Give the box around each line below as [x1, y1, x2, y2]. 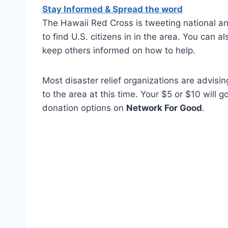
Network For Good [126, 102, 202, 113]
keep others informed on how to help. [42, 45, 195, 55]
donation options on [42, 102, 126, 113]
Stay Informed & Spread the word [42, 4, 183, 14]
